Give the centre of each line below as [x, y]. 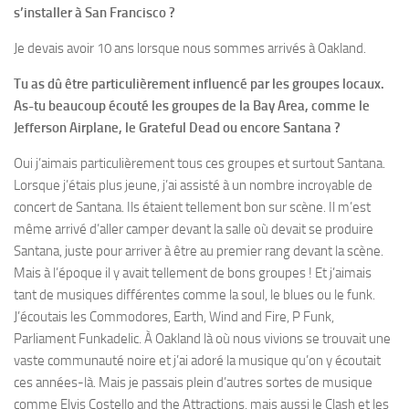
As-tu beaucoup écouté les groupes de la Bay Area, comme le [192, 106]
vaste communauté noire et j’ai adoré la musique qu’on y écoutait [197, 361]
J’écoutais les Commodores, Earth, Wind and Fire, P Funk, [174, 317]
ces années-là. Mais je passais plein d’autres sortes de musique [193, 383]
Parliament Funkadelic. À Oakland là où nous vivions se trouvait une [202, 339]
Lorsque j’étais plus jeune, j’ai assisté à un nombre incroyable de [193, 186]
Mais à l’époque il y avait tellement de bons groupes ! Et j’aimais [193, 273]
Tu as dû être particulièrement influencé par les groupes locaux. [199, 84]
